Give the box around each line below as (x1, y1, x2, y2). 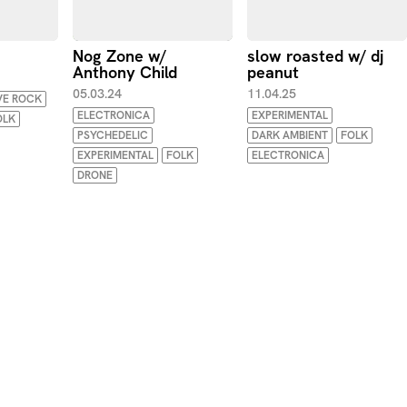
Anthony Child (73, 62, 177, 83)
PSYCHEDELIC (77, 128, 148, 143)
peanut (247, 62, 299, 83)
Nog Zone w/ (73, 45, 166, 66)
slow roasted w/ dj (247, 45, 383, 66)
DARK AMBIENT (252, 128, 328, 143)
